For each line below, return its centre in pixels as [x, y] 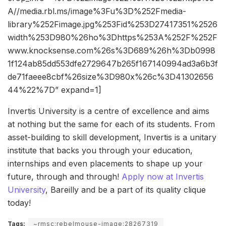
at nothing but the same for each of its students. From [111, 124]
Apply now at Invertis [163, 176]
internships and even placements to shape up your [105, 163]
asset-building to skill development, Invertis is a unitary [112, 137]
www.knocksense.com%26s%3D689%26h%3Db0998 [111, 50]
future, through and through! [65, 176]
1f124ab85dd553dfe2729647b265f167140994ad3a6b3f [113, 63]
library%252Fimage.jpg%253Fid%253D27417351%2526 [112, 24]
